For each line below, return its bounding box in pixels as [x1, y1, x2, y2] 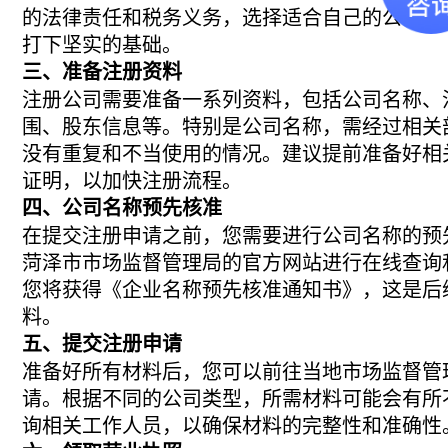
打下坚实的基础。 [22, 34, 183, 56]
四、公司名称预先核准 [22, 197, 223, 219]
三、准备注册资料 [22, 61, 183, 83]
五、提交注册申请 [22, 333, 183, 355]
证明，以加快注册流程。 [22, 170, 243, 192]
